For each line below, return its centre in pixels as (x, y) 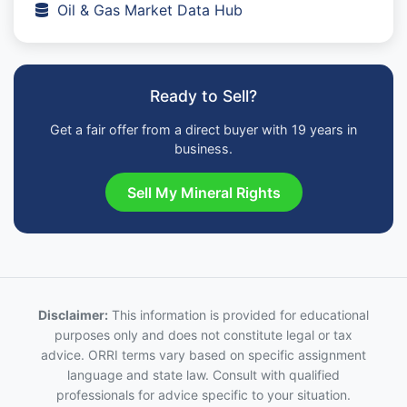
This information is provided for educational (238, 315)
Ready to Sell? (203, 96)
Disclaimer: (73, 315)
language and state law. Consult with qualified (203, 375)
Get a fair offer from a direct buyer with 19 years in (203, 130)
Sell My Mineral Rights (203, 192)
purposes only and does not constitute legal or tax (203, 335)
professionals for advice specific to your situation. (203, 395)
